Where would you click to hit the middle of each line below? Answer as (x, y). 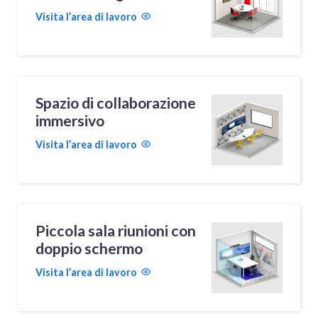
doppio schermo (89, 248)
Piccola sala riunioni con (116, 230)
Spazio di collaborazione (116, 103)
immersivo (70, 120)
